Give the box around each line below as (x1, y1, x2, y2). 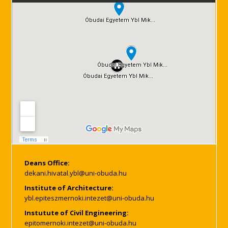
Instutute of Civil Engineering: (24, 208, 129, 217)
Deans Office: (24, 158, 70, 167)
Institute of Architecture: (24, 183, 114, 192)
